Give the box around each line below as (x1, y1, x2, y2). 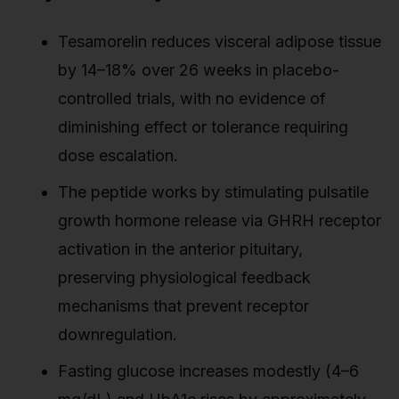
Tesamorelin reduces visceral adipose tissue (58, 32, 381, 52)
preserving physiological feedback (58, 268, 311, 288)
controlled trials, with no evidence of (58, 89, 326, 109)
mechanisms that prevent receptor (58, 297, 309, 316)
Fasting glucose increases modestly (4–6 (58, 362, 359, 381)
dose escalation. (58, 146, 178, 166)
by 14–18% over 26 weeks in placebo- (58, 61, 339, 80)
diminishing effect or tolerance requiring (58, 118, 348, 137)
